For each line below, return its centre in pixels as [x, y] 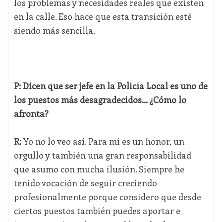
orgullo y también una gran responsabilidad [102, 155]
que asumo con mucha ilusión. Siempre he [99, 169]
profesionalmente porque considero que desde [107, 197]
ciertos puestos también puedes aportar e [97, 211]
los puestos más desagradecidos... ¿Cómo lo [100, 100]
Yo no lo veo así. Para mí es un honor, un [104, 141]
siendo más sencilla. [54, 30]
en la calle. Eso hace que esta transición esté [103, 17]
